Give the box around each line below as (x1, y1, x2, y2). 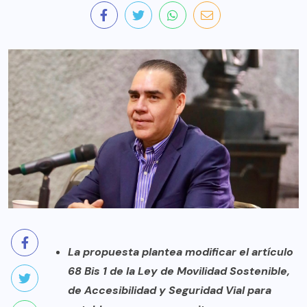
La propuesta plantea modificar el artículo (68, 244, 293, 259)
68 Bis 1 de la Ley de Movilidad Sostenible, (68, 263, 290, 278)
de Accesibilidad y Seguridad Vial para (68, 282, 271, 297)
